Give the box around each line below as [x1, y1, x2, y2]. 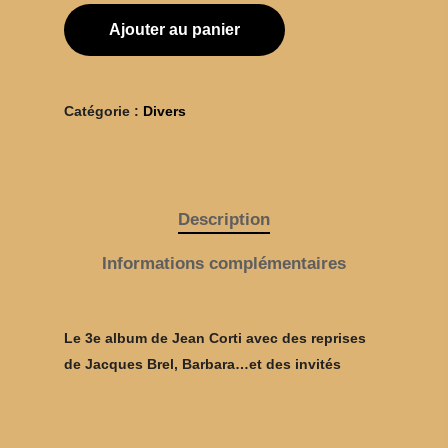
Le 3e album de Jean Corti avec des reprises [64, 330, 366, 346]
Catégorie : [64, 103, 143, 119]
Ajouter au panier [109, 21, 240, 38]
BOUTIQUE [258, 365, 375, 391]
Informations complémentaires [102, 254, 346, 273]
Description [178, 210, 270, 229]
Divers [143, 103, 186, 119]
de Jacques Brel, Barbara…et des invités [64, 356, 341, 372]
